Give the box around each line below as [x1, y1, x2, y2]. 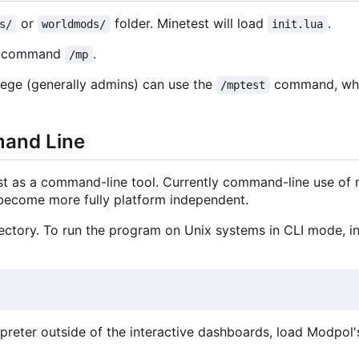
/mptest [220, 79, 266, 92]
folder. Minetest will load [110, 15, 268, 32]
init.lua [272, 18, 324, 31]
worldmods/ [42, 18, 107, 31]
